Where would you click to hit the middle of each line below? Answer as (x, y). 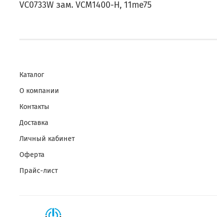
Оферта (32, 155)
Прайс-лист (39, 170)
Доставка (34, 123)
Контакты (34, 107)
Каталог (32, 75)
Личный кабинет (47, 139)
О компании (39, 91)
